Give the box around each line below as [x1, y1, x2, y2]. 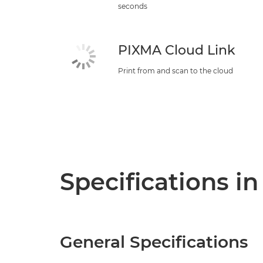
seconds [118, 1, 148, 11]
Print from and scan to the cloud [118, 66, 234, 75]
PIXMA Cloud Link [118, 42, 236, 58]
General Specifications [60, 231, 248, 252]
